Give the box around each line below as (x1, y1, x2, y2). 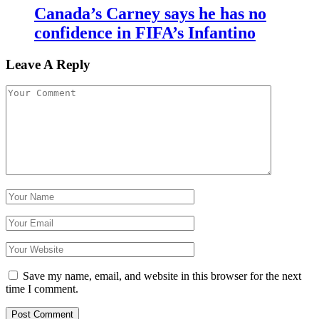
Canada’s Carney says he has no (34, 4, 266, 23)
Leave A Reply (6, 56, 90, 72)
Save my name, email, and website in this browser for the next (23, 270, 301, 283)
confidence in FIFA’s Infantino (34, 23, 256, 42)
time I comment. (6, 283, 78, 296)
